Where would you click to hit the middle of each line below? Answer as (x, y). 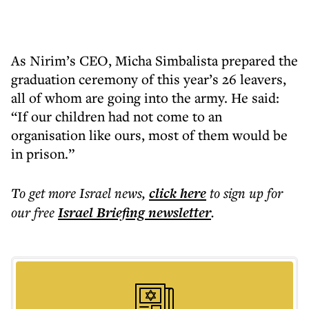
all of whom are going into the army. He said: (145, 98)
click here (178, 193)
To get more (45, 193)
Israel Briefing (101, 212)
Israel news (111, 193)
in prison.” (43, 153)
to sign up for (246, 193)
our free (33, 212)
